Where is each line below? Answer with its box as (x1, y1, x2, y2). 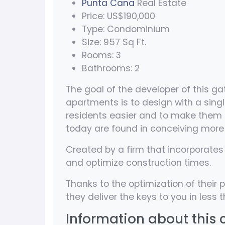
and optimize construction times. (66, 157, 211, 169)
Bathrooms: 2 (82, 62, 140, 75)
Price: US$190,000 (82, 10, 155, 23)
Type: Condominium (82, 23, 170, 36)
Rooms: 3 (82, 49, 121, 62)
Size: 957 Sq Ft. (82, 36, 146, 49)
